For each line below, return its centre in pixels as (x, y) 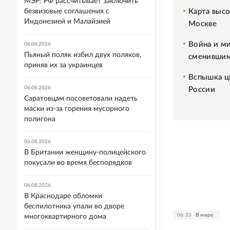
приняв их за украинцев (63, 65)
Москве (203, 24)
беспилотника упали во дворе (74, 206)
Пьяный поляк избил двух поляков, (83, 55)
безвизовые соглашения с (67, 11)
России (202, 89)
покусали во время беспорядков (78, 163)
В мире (205, 215)
